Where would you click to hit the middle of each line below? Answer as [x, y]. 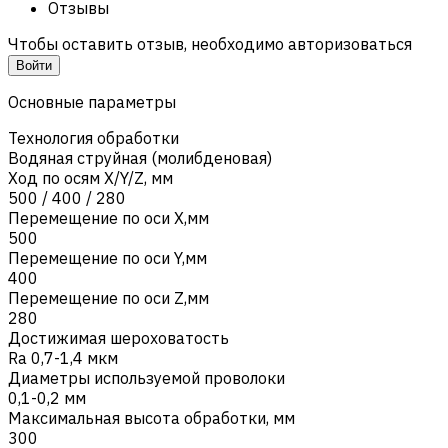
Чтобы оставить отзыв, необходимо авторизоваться [210, 43]
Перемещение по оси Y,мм [107, 257]
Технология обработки [93, 137]
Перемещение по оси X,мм [108, 217]
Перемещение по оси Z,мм [108, 297]
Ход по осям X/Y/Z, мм [90, 177]
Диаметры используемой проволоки [146, 377]
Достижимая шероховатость [118, 337]
